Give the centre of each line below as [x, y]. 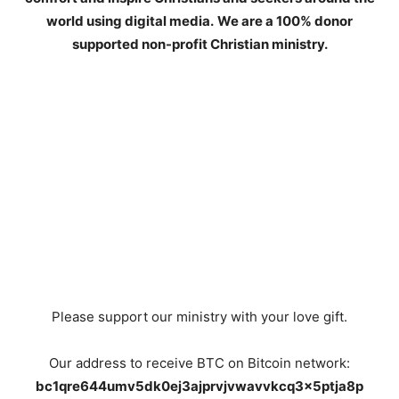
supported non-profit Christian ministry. [199, 44]
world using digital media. [130, 21]
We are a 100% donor [285, 21]
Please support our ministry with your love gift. [199, 317]
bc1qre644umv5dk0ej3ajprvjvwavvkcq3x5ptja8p [199, 386]
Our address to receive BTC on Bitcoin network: [199, 363]
